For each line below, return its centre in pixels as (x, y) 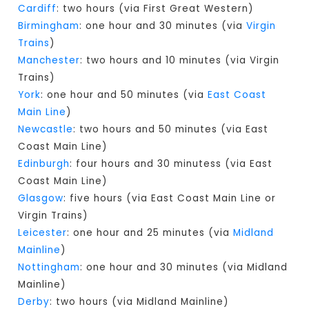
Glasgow (41, 199)
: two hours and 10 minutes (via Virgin (180, 61)
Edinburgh (44, 164)
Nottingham (49, 268)
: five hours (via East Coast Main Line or (170, 199)
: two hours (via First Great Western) (156, 9)
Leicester (43, 233)
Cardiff (38, 9)
